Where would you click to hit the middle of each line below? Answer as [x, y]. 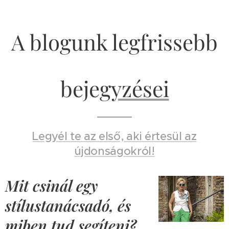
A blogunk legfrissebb [114, 42]
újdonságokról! [114, 151]
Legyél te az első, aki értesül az [114, 136]
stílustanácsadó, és [68, 206]
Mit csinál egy [51, 186]
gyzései [134, 89]
